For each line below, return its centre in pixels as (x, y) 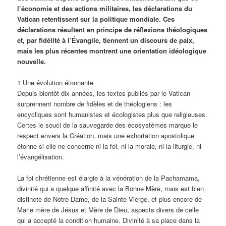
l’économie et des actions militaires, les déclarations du (105, 8)
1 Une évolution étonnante (55, 82)
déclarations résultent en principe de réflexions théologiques (112, 29)
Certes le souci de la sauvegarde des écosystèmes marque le (108, 125)
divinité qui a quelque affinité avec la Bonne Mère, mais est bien (111, 188)
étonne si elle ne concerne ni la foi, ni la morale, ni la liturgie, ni (109, 146)
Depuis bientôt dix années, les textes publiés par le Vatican (104, 93)
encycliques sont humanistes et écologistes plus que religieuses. (112, 114)
